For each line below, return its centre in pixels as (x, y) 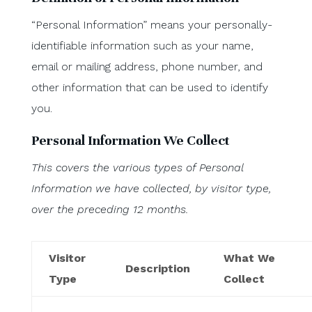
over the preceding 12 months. (109, 209)
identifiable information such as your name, (142, 45)
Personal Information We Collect (130, 140)
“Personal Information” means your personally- (151, 24)
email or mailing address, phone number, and (147, 66)
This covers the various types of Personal (137, 167)
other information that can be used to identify (149, 87)
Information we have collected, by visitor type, (151, 188)
